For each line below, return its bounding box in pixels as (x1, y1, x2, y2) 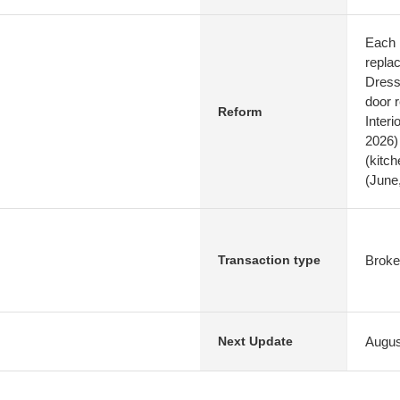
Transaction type (218, 253, 321, 267)
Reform (218, 104, 262, 119)
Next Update (218, 334, 293, 348)
